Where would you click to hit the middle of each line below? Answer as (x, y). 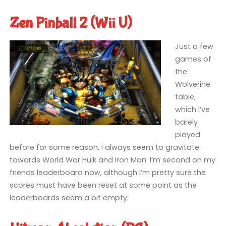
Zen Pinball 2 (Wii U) (70, 23)
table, (186, 97)
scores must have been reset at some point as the (103, 185)
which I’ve (193, 110)
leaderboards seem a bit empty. (69, 198)
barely (187, 122)
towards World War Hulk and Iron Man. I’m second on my (112, 160)
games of (193, 59)
